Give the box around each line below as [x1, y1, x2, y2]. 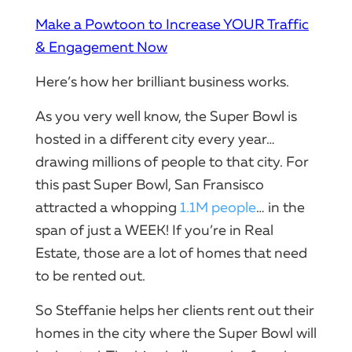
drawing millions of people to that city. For [35, 152, 309, 170]
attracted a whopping [35, 198, 180, 216]
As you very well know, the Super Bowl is [35, 107, 297, 125]
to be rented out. [35, 266, 145, 284]
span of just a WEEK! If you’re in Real [35, 221, 273, 239]
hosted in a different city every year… [35, 130, 275, 148]
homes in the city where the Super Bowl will [35, 324, 317, 342]
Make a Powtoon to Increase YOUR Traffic [35, 15, 309, 33]
